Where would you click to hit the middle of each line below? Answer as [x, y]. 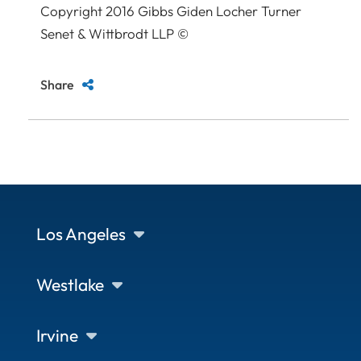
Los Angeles [81, 233]
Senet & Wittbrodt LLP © [114, 33]
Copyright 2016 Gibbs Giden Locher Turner [171, 10]
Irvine [57, 335]
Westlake [70, 284]
